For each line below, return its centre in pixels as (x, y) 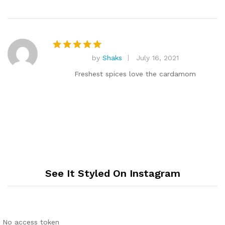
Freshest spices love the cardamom (135, 74)
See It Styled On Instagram (113, 174)
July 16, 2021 (157, 58)
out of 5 (70, 71)
